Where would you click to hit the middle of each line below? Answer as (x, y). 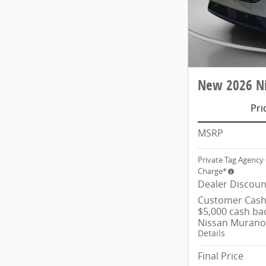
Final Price (221, 256)
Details (211, 233)
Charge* (212, 171)
